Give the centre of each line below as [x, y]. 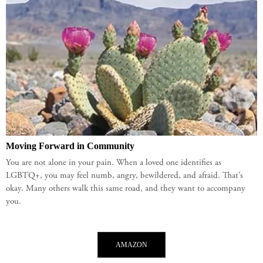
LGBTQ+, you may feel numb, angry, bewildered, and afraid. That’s [124, 176]
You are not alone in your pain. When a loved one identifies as [114, 163]
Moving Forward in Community [70, 146]
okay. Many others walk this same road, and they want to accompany [126, 189]
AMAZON [131, 245]
